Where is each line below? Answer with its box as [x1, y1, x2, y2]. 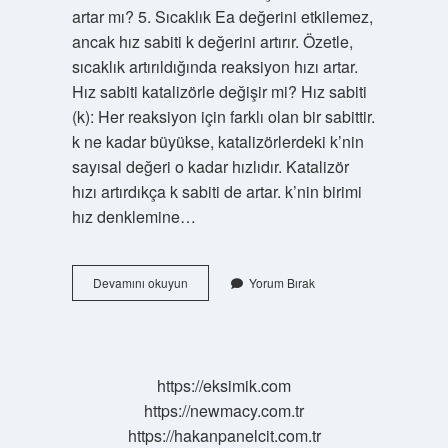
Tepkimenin [186, 291, 250, 308]
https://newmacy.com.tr [144, 399, 304, 422]
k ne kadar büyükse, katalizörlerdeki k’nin [71, 130, 364, 153]
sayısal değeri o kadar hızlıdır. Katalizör [71, 155, 349, 178]
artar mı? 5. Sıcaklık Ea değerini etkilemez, [71, 5, 373, 28]
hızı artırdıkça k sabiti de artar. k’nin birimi [71, 180, 362, 203]
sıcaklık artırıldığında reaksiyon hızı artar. [71, 55, 358, 78]
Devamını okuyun [92, 274, 188, 291]
